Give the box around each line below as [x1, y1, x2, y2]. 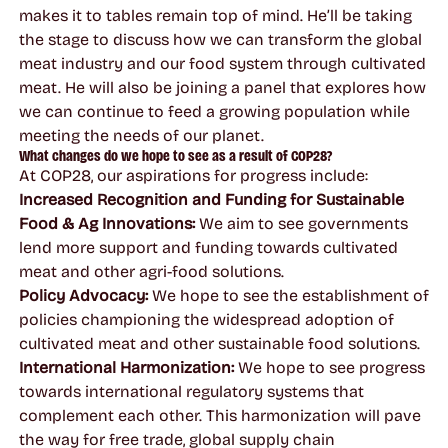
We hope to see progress [233, 357, 425, 377]
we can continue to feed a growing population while [18, 101, 410, 121]
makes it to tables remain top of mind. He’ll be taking [18, 5, 412, 25]
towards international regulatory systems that [18, 381, 364, 401]
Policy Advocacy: [18, 285, 152, 305]
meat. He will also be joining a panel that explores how [18, 77, 426, 97]
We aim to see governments [194, 213, 408, 233]
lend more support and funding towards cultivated [18, 237, 398, 257]
